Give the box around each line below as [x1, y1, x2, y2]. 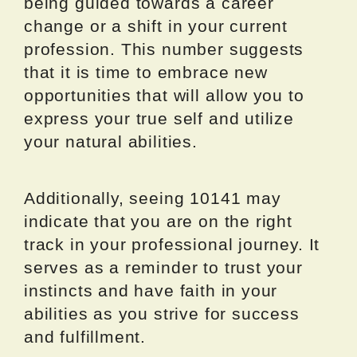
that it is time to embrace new [24, 63, 268, 82]
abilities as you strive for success [24, 304, 300, 324]
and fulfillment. [24, 328, 147, 347]
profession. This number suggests [24, 40, 304, 59]
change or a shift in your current [24, 17, 288, 36]
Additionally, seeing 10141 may [24, 189, 281, 208]
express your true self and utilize [24, 109, 294, 128]
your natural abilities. [24, 132, 198, 151]
